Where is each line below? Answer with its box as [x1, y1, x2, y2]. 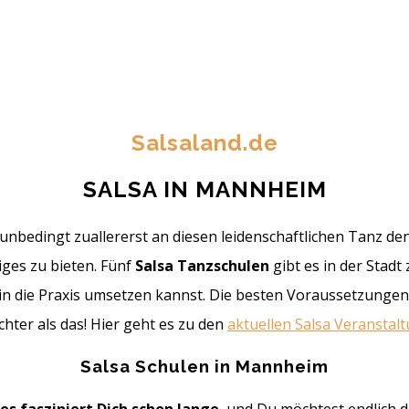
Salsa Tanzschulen [135, 255, 273, 276]
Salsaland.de [131, 129, 278, 156]
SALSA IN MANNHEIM [82, 175, 327, 203]
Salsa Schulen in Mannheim [80, 356, 329, 377]
